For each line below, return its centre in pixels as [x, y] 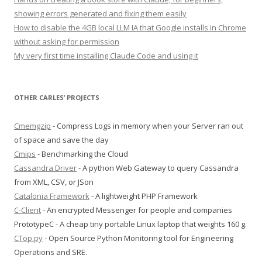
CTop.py [28, 238]
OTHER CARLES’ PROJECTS [57, 97]
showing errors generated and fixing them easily [100, 13]
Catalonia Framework [52, 196]
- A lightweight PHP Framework [144, 196]
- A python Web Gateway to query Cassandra [158, 168]
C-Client [27, 210]
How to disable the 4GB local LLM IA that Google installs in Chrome [130, 27]
